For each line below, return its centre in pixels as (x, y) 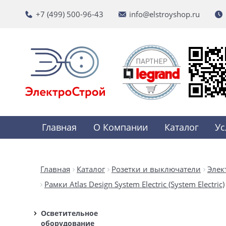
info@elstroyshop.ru (164, 14)
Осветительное (69, 213)
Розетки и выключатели (156, 169)
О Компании (121, 127)
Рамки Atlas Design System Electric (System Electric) (134, 184)
